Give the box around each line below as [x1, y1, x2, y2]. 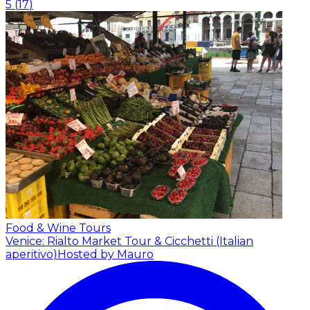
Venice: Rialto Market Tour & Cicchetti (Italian [6, 234, 253, 248]
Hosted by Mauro [57, 247, 154, 261]
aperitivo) [6, 247, 57, 261]
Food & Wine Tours [6, 221, 111, 235]
